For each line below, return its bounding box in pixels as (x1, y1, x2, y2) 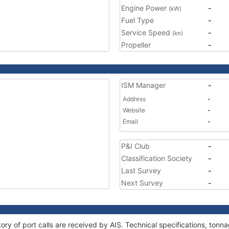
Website (123, 106, 145, 114)
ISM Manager (121, 81, 166, 89)
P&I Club (121, 142, 150, 150)
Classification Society (121, 154, 192, 163)
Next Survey (121, 178, 163, 187)
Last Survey (121, 166, 161, 175)
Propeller (121, 40, 151, 49)
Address (123, 95, 146, 103)
